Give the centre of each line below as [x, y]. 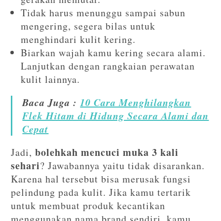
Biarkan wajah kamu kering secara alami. [113, 53]
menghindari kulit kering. [78, 39]
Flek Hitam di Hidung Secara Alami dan [116, 115]
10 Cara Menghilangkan [136, 102]
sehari [26, 166]
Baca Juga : [51, 102]
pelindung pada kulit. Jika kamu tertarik [101, 192]
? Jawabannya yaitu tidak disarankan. [123, 166]
